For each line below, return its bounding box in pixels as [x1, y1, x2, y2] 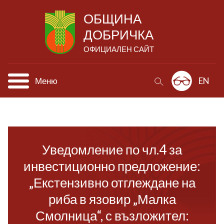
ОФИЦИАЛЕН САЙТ [83, 44, 154, 53]
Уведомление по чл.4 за [42, 141, 182, 157]
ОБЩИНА [83, 10, 141, 26]
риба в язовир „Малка [48, 191, 176, 207]
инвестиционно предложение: [23, 158, 200, 174]
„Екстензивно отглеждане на [28, 174, 195, 190]
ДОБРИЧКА [83, 26, 153, 42]
